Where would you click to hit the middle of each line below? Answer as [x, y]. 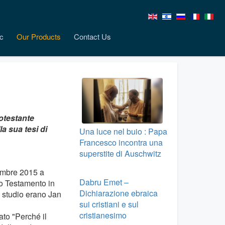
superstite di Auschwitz [120, 153]
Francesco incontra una [121, 142]
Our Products [39, 36]
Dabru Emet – [104, 182]
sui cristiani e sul [109, 204]
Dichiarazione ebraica [118, 193]
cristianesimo [103, 215]
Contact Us [92, 36]
